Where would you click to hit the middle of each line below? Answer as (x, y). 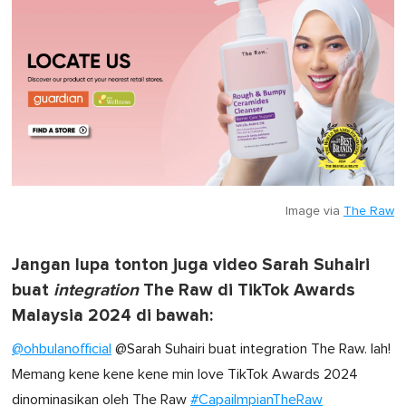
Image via (314, 211)
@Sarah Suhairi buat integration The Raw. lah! (251, 348)
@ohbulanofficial (62, 348)
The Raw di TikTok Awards (247, 290)
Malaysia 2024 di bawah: (112, 315)
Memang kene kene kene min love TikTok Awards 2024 (185, 374)
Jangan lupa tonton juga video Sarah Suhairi (191, 265)
